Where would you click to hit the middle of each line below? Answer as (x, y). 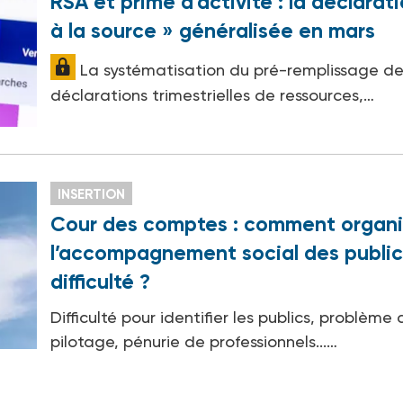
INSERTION (92, 195)
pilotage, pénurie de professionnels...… (194, 342)
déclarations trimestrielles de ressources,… (213, 95)
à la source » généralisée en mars (213, 31)
